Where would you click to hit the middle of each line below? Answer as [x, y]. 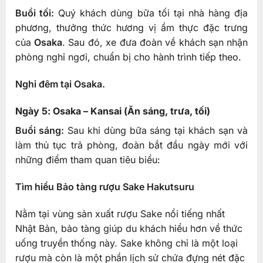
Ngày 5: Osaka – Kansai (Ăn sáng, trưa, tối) [112, 111]
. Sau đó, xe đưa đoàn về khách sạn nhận [155, 43]
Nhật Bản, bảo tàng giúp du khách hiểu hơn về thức [129, 228]
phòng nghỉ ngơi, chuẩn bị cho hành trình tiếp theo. [128, 57]
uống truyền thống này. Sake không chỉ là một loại [126, 243]
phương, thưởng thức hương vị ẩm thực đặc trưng [131, 28]
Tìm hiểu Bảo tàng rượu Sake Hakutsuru [104, 186]
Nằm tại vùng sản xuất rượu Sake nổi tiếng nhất [120, 213]
